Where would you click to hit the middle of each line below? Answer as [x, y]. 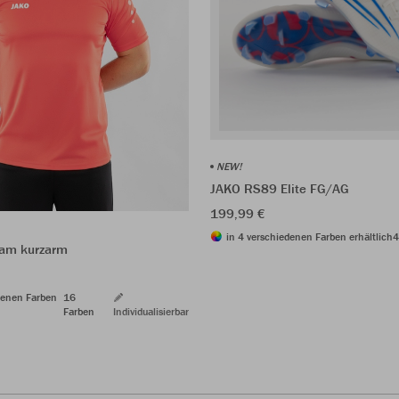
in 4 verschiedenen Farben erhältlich [309, 236]
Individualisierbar [151, 311]
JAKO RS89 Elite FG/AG [280, 188]
